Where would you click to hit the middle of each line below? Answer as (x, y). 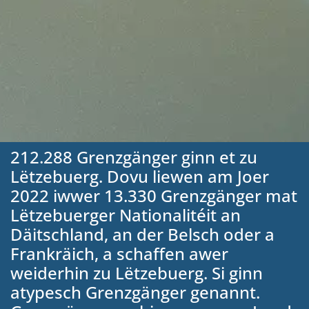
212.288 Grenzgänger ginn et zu (134, 157)
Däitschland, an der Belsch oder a (142, 235)
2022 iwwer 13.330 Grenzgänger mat (154, 196)
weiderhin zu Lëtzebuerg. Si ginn (137, 273)
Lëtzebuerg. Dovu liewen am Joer (140, 177)
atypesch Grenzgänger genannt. (135, 292)
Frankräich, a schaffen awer (119, 254)
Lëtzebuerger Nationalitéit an (126, 215)
